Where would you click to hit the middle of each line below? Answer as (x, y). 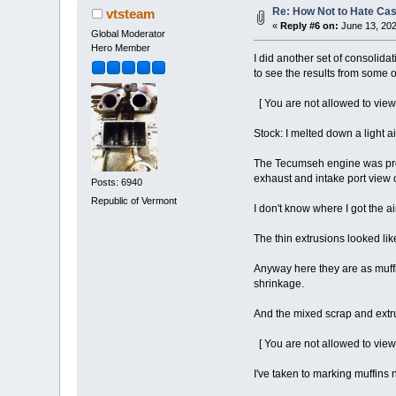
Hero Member (121, 48)
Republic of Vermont (134, 201)
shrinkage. (278, 284)
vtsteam (130, 14)
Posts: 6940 (117, 183)
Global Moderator (129, 34)
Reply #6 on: (310, 26)
